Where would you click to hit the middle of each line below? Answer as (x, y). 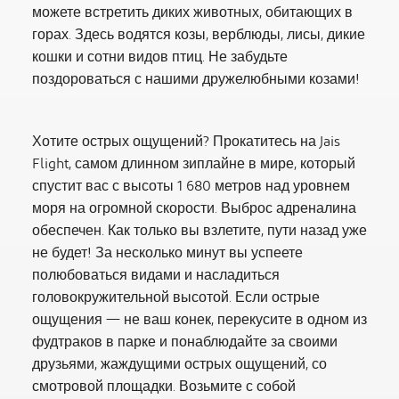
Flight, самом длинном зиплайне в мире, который (194, 164)
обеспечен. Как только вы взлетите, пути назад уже (199, 231)
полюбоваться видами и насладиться (156, 276)
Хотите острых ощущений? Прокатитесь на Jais (186, 142)
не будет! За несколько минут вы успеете (167, 253)
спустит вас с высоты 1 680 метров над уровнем (191, 187)
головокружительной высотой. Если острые (176, 298)
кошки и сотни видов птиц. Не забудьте (160, 57)
